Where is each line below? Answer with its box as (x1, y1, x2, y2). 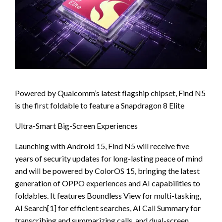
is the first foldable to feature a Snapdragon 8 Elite (15, 100, 184, 110)
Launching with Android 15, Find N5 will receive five (15, 141, 189, 151)
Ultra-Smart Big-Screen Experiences (15, 120, 138, 130)
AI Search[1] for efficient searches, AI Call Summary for (15, 203, 201, 213)
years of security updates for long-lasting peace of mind (15, 153, 203, 163)
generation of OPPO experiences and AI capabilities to (15, 178, 200, 188)
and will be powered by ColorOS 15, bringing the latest (15, 166, 200, 175)
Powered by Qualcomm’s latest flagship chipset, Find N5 (15, 88, 206, 98)
